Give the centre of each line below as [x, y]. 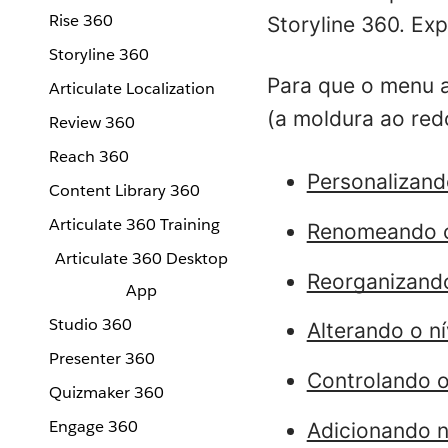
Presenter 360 [102, 358]
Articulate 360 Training [134, 224]
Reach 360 [89, 156]
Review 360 [92, 122]
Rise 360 [81, 20]
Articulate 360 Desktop [141, 258]
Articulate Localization [132, 88]
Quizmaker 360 [106, 392]
